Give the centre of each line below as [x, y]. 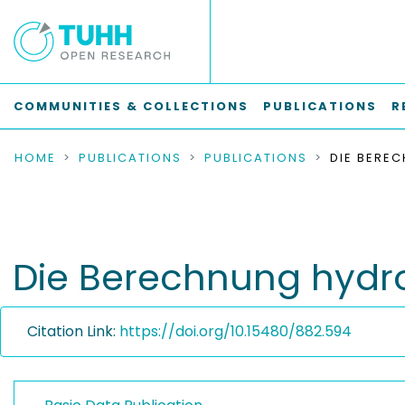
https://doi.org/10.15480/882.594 [235, 331]
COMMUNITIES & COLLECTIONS [131, 106]
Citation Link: [73, 331]
